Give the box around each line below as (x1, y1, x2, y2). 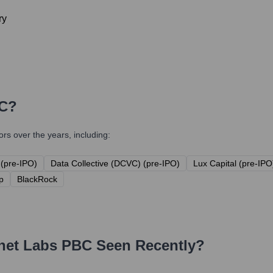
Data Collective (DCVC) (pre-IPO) (51, 158, 180, 169)
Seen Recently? (92, 237, 205, 254)
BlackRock (17, 174, 57, 185)
